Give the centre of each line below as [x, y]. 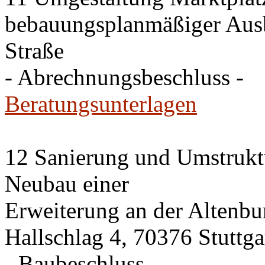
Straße [34, 51]
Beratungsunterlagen [101, 104]
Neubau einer [67, 184]
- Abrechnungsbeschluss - [124, 77]
